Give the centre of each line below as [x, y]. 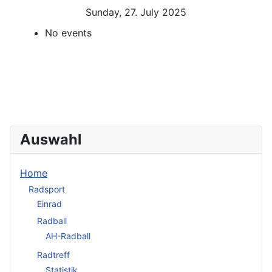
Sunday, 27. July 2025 [136, 12]
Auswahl [51, 140]
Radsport [47, 189]
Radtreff [53, 255]
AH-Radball [68, 236]
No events [68, 33]
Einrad [49, 204]
